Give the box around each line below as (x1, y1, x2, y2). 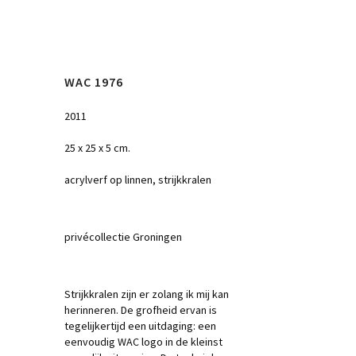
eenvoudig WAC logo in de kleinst (64, 335, 222, 349)
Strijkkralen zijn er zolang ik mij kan (64, 287, 229, 301)
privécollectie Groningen (64, 230, 182, 244)
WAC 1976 (64, 74, 123, 90)
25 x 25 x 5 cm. (64, 141, 130, 155)
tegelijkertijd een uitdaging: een (64, 319, 216, 333)
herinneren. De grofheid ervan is (64, 303, 217, 317)
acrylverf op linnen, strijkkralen (64, 172, 211, 187)
